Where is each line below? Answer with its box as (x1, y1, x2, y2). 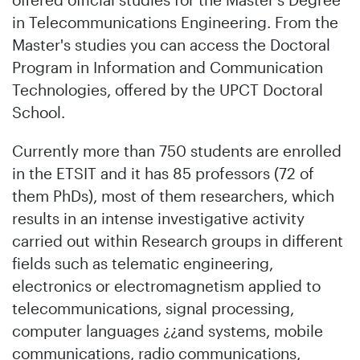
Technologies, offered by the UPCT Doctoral (12, 80, 323, 99)
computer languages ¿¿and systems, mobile (12, 321, 323, 340)
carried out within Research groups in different (12, 231, 343, 250)
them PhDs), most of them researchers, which (12, 186, 334, 205)
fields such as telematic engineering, (12, 254, 273, 272)
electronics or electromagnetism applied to (12, 276, 321, 295)
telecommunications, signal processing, (12, 299, 294, 317)
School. (12, 103, 65, 121)
